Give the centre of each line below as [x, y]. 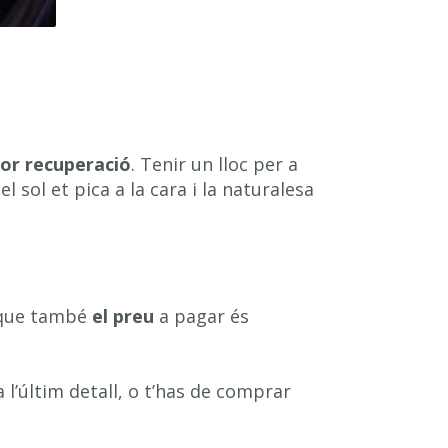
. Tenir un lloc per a [214, 164]
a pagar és [201, 316]
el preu [123, 316]
